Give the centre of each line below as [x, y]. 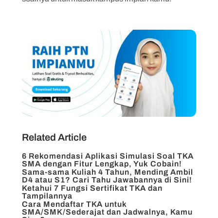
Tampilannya [47, 196]
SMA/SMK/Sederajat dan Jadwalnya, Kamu [107, 212]
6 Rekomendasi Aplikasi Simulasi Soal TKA [108, 156]
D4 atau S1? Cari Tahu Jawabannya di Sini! [107, 180]
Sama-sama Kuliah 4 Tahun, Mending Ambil [107, 172]
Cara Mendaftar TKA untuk [74, 204]
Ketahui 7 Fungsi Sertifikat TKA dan [92, 188]
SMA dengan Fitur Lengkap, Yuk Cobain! [102, 164]
